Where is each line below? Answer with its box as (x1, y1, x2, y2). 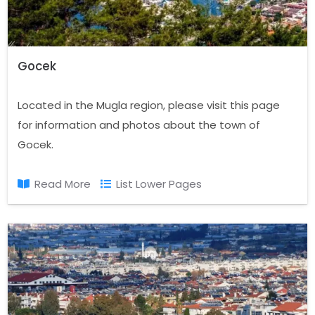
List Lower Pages (116, 176, 202, 192)
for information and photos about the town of (18, 117, 261, 133)
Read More (34, 176, 91, 192)
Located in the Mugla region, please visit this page (18, 98, 281, 113)
